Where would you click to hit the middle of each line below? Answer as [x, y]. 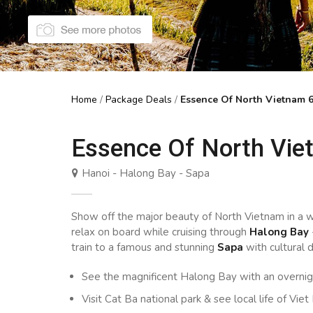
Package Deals [139, 100]
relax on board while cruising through [160, 232]
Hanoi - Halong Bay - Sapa [144, 173]
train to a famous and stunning [144, 247]
